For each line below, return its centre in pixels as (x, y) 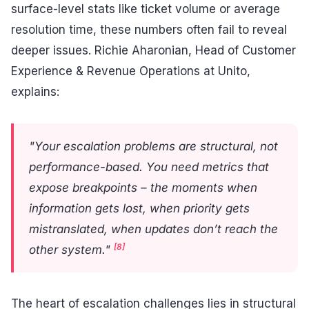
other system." (71, 249)
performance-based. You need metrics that (149, 167)
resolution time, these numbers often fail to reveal (149, 30)
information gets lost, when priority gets (139, 208)
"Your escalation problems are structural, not (153, 146)
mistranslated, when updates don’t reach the (153, 229)
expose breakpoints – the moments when (143, 187)
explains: (35, 92)
